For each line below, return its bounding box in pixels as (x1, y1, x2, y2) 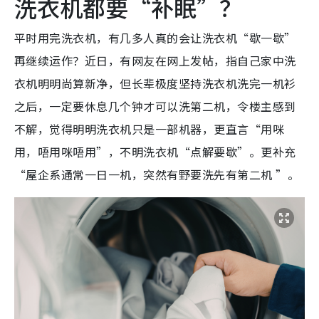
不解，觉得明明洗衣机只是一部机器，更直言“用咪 (14, 120, 285, 138)
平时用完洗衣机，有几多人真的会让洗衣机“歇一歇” (14, 29, 296, 47)
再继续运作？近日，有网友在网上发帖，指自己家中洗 (14, 52, 296, 70)
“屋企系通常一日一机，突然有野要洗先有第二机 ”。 (14, 166, 299, 184)
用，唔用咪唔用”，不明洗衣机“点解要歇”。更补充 (14, 143, 296, 161)
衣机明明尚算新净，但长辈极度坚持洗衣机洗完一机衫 (14, 75, 296, 93)
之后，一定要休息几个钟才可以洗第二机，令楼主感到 (14, 98, 296, 115)
